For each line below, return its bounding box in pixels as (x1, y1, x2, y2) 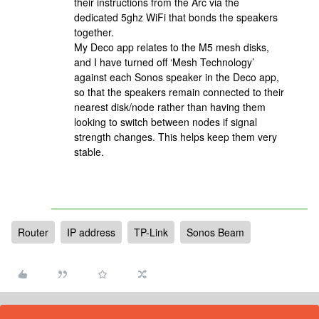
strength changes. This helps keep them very (74, 130, 277, 144)
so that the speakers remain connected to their (74, 85, 284, 99)
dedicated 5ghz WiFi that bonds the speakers (74, 10, 278, 24)
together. (74, 25, 117, 39)
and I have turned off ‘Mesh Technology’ (74, 55, 254, 69)
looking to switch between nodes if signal (74, 115, 257, 129)
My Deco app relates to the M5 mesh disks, (74, 40, 269, 54)
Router (18, 225, 48, 239)
